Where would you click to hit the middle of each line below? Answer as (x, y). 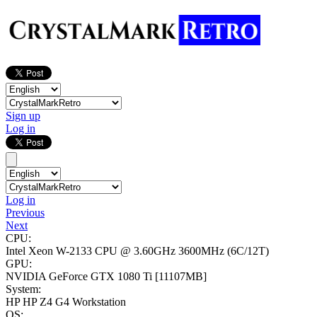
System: (23, 289)
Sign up (23, 116)
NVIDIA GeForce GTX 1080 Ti (80, 277)
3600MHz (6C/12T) (224, 251)
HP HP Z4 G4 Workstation (66, 302)
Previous (25, 213)
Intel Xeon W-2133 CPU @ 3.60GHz (92, 251)
